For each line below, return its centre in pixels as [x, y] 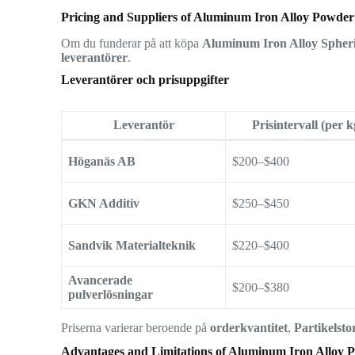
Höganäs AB [102, 161]
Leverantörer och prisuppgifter [145, 80]
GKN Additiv [104, 203]
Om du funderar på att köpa [132, 44]
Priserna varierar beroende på [136, 327]
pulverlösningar [111, 294]
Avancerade [101, 280]
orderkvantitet [249, 327]
